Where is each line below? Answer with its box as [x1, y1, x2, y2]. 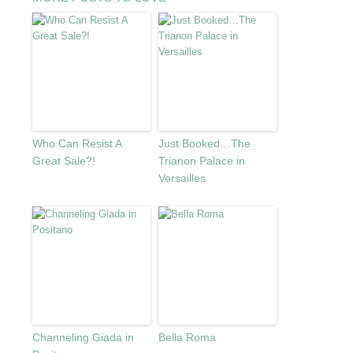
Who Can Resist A [32, 137, 121, 150]
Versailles [158, 172, 206, 184]
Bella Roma [158, 331, 216, 344]
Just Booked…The [158, 137, 251, 150]
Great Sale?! [32, 154, 95, 167]
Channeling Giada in [32, 331, 134, 344]
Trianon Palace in [158, 154, 245, 167]
